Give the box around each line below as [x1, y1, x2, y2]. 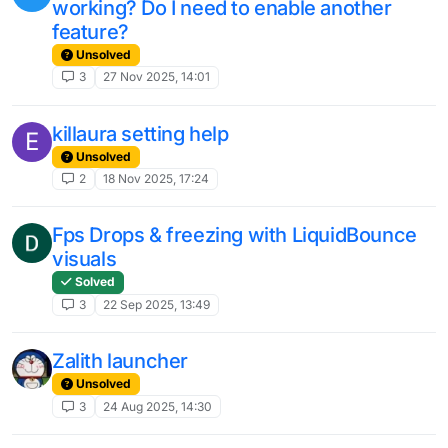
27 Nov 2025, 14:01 [103, 69, 211, 85]
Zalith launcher [52, 349, 188, 373]
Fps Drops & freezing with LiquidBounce [52, 223, 417, 248]
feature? [52, 19, 129, 44]
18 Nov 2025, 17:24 [103, 171, 210, 187]
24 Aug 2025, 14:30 [103, 398, 213, 414]
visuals [52, 247, 117, 272]
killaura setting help [52, 121, 229, 146]
